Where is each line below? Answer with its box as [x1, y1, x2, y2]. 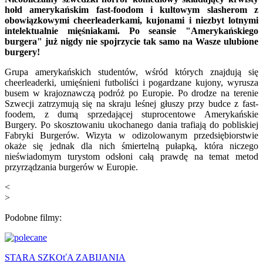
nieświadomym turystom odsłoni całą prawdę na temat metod [5, 151, 258, 161]
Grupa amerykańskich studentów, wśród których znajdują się [5, 66, 258, 77]
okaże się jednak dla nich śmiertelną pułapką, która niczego [5, 140, 258, 151]
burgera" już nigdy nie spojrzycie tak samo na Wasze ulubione [5, 36, 258, 46]
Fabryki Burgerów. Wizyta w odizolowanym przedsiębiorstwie [5, 130, 258, 140]
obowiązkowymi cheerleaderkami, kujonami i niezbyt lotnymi [5, 15, 258, 25]
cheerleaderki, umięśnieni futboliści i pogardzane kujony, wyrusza [5, 77, 258, 87]
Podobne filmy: [5, 212, 62, 222]
